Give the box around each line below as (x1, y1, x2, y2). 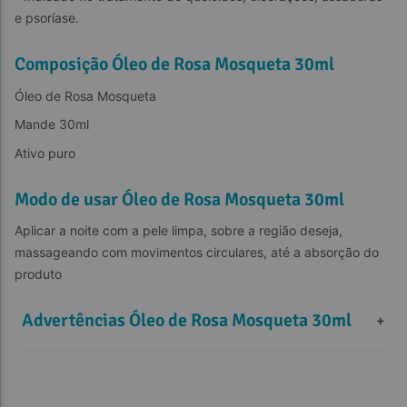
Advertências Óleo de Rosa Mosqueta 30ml (22, 308, 352, 332)
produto (15, 266, 62, 283)
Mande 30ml (15, 116, 89, 133)
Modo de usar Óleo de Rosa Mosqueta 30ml (15, 187, 344, 211)
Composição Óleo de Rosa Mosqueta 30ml (15, 53, 334, 76)
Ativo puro (15, 144, 75, 161)
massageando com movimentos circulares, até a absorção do (15, 244, 382, 261)
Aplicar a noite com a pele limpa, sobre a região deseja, (15, 223, 346, 239)
